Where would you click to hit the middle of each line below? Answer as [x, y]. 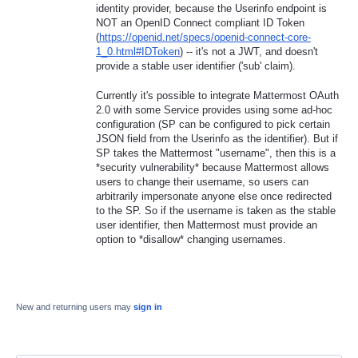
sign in [148, 306]
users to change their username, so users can [202, 181]
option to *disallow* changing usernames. [191, 239]
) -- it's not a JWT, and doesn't [249, 52]
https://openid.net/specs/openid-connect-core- [205, 38]
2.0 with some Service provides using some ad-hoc [214, 109]
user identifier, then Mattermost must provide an [207, 225]
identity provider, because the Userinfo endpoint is [211, 9]
